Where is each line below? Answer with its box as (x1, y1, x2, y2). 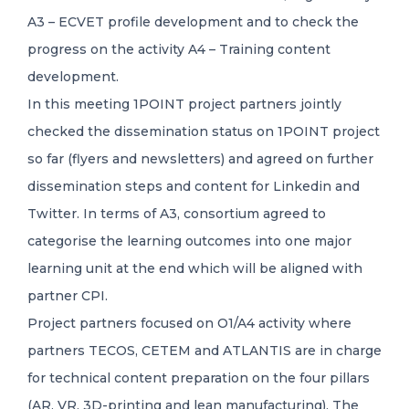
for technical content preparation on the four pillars (27, 369, 370, 386)
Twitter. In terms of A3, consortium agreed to (27, 204, 326, 222)
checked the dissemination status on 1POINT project (27, 122, 380, 140)
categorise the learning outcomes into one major (27, 232, 351, 249)
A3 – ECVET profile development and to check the (27, 13, 359, 30)
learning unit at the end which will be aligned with (27, 259, 362, 277)
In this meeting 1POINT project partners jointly (27, 95, 341, 112)
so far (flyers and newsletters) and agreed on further (27, 150, 373, 167)
